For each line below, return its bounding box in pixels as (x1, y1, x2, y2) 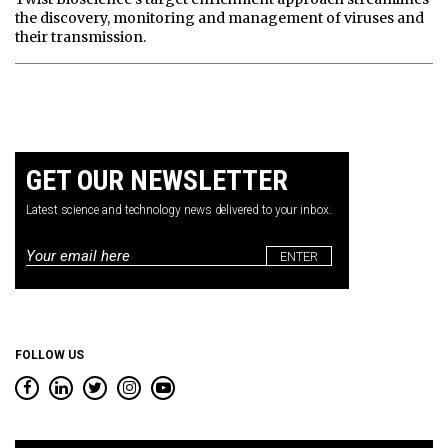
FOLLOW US (15, 348, 84, 363)
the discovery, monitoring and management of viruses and (15, 9, 424, 28)
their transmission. (15, 28, 146, 47)
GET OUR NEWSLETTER (26, 164, 288, 198)
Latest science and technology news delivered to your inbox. (26, 203, 332, 218)
